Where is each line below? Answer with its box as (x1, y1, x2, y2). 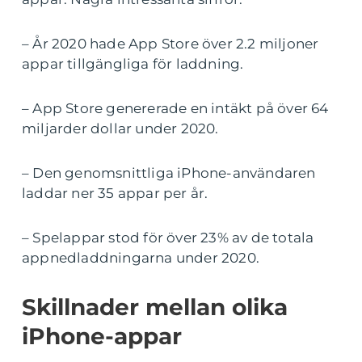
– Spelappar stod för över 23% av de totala (22, 229, 314, 246)
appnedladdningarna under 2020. (22, 249, 259, 266)
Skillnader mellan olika (22, 293, 288, 321)
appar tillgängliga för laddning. (22, 55, 244, 72)
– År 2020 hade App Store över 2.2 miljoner (22, 35, 319, 52)
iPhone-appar (22, 322, 182, 350)
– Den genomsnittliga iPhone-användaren (22, 164, 316, 181)
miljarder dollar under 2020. (22, 120, 219, 137)
